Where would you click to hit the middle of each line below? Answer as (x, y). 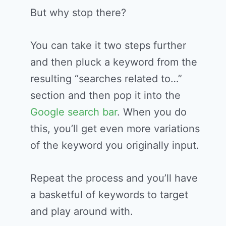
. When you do (152, 112)
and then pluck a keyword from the (114, 62)
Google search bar (74, 112)
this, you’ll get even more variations (115, 129)
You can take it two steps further (108, 46)
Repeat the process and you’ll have (114, 178)
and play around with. (82, 212)
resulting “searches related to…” (106, 79)
